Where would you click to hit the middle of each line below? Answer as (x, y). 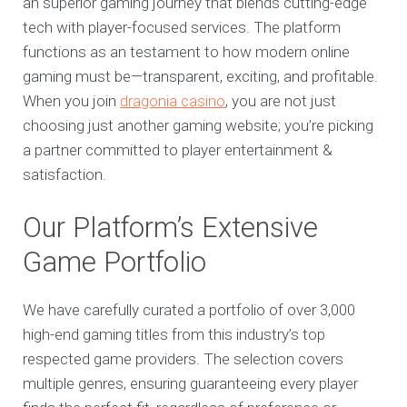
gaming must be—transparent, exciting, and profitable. (201, 77)
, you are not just (281, 101)
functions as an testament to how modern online (187, 52)
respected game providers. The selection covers (184, 359)
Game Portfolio (115, 263)
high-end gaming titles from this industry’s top (174, 335)
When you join (72, 101)
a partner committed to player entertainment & (178, 150)
